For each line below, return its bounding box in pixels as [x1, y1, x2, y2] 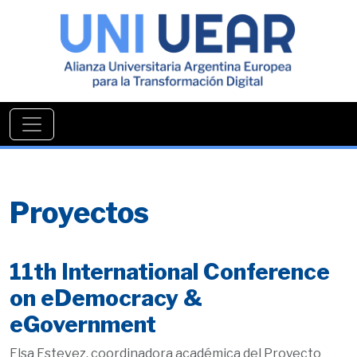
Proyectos [10, 194, 149, 230]
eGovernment [10, 310, 156, 338]
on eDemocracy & [10, 284, 202, 312]
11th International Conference [10, 257, 330, 285]
